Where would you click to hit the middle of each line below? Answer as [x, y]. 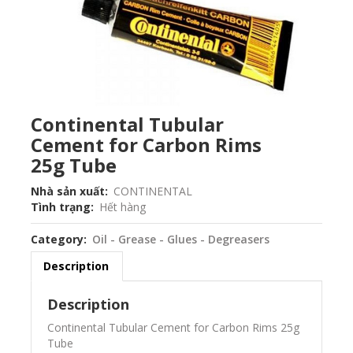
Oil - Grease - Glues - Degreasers [180, 239]
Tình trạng [60, 206]
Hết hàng [122, 206]
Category [57, 239]
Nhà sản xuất [67, 191]
